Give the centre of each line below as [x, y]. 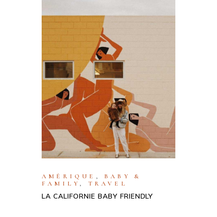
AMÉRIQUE [69, 176]
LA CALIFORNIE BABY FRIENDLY [98, 196]
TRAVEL [108, 183]
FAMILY [61, 183]
